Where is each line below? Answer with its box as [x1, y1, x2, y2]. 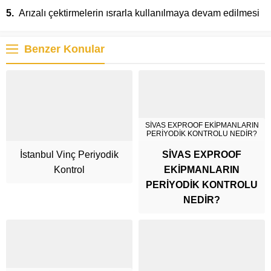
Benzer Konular [24, 42, 105, 55]
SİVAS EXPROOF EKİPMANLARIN [145, 121, 259, 130]
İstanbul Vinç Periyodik [20, 149, 119, 160]
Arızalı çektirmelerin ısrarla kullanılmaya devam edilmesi [19, 7, 260, 18]
